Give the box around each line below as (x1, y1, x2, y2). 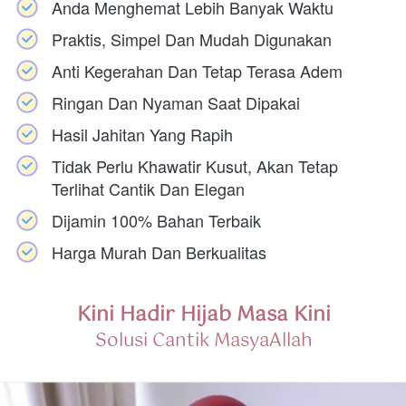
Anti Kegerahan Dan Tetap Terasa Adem (52, 59, 343, 82)
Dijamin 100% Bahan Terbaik (52, 208, 261, 232)
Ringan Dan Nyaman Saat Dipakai (52, 91, 300, 114)
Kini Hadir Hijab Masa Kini (76, 298, 331, 332)
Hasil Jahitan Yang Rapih (52, 122, 233, 146)
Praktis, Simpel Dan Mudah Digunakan (52, 27, 332, 51)
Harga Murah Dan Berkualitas (52, 240, 266, 264)
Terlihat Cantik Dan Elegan (52, 177, 245, 200)
